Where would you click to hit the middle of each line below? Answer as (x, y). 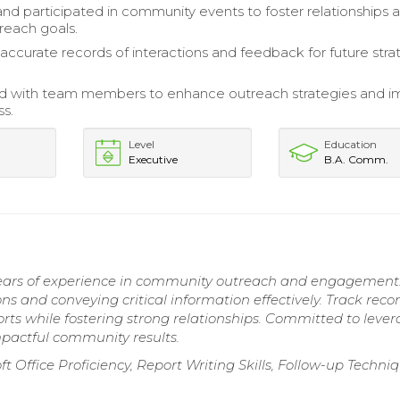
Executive (153, 159)
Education (351, 144)
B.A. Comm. (357, 159)
